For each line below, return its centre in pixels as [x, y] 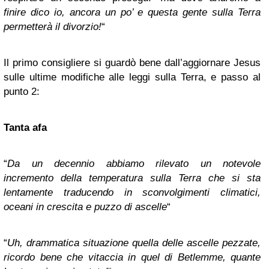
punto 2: [22, 92]
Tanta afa [25, 128]
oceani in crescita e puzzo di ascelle [85, 207]
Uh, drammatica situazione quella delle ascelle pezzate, [134, 243]
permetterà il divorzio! [53, 27]
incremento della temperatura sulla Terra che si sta [132, 178]
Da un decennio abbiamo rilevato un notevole [134, 164]
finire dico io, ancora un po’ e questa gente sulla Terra [132, 12]
